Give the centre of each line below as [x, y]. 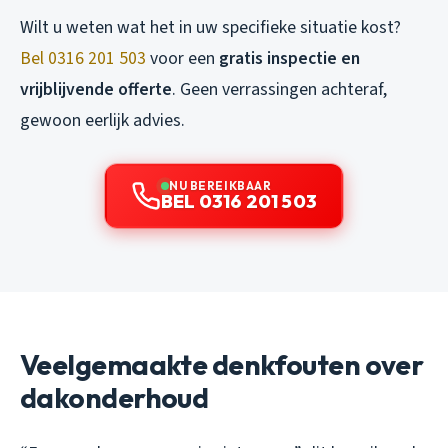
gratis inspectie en [289, 59]
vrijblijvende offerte [96, 90]
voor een [182, 59]
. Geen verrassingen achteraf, [279, 90]
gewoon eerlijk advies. [102, 121]
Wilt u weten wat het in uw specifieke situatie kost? [210, 28]
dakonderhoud [114, 398]
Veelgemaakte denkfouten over [222, 365]
